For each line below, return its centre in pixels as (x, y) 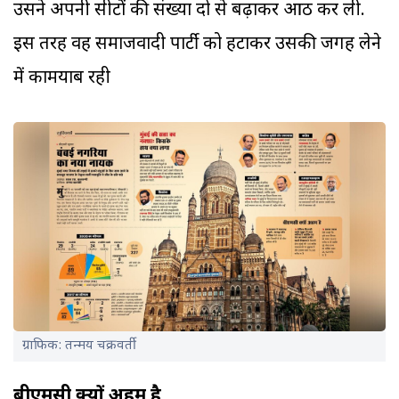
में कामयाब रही (62, 79)
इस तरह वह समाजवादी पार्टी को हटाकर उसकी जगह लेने (197, 45)
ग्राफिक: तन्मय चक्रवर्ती (79, 346)
